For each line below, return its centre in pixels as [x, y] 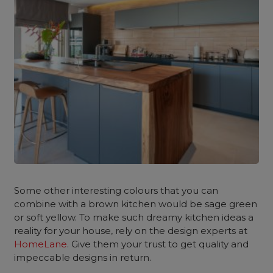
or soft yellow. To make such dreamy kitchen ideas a [134, 217]
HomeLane [41, 244]
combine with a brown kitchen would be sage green [136, 204]
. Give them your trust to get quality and [158, 244]
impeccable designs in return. [83, 257]
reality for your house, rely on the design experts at [131, 231]
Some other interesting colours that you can [116, 190]
